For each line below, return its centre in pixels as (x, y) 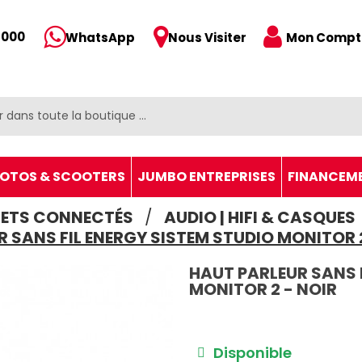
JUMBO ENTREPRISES (206, 177)
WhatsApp (100, 38)
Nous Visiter (207, 38)
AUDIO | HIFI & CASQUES (259, 217)
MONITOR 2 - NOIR (263, 289)
